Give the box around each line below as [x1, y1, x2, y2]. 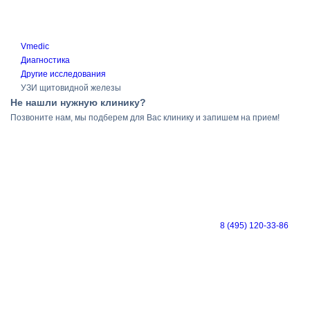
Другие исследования [21, 69, 106, 79]
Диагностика [21, 55, 70, 65]
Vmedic [21, 42, 49, 51]
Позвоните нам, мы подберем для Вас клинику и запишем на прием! [10, 113, 280, 122]
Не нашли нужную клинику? [10, 97, 146, 108]
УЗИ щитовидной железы [21, 83, 121, 93]
